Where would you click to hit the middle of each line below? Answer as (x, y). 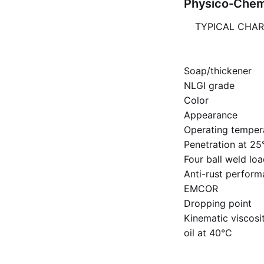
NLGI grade (209, 85)
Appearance (211, 115)
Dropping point (218, 203)
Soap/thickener (218, 70)
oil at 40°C (208, 232)
